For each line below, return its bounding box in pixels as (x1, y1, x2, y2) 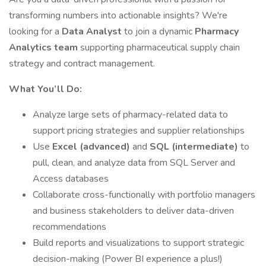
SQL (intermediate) (150, 140, 238, 153)
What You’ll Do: (9, 83, 82, 96)
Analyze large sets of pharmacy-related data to (33, 108, 228, 121)
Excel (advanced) (52, 140, 130, 153)
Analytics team (9, 41, 80, 54)
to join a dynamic (124, 25, 195, 38)
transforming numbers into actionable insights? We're (9, 9, 227, 22)
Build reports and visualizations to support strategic (33, 236, 244, 249)
